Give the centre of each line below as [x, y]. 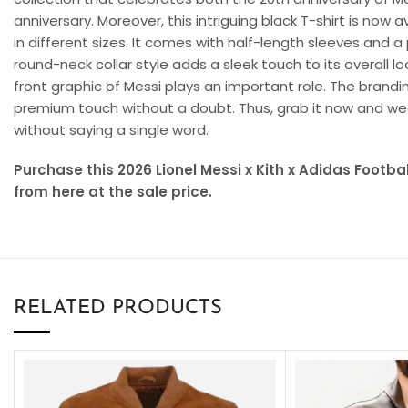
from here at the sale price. [113, 191]
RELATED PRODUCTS [118, 308]
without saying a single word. [111, 129]
